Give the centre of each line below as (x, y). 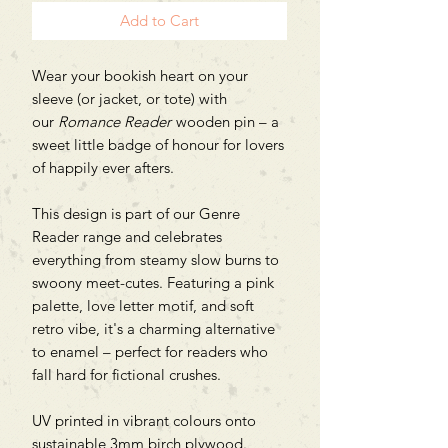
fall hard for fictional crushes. (126, 374)
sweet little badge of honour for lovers (158, 144)
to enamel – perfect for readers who (150, 351)
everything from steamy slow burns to (155, 259)
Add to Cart (159, 20)
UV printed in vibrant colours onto (144, 420)
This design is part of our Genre (136, 213)
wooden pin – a (225, 121)
